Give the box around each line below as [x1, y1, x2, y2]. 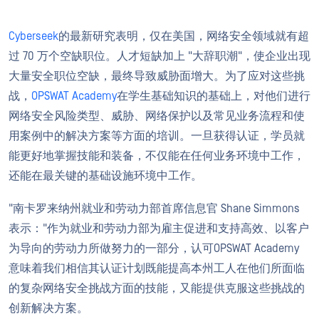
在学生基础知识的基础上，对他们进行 [117, 89, 310, 103]
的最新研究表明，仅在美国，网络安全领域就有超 [58, 29, 309, 43]
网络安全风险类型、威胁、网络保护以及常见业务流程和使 [9, 109, 305, 122]
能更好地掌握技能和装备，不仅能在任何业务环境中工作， [9, 149, 305, 162]
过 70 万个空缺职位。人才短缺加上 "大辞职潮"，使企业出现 [9, 49, 310, 63]
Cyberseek [9, 29, 58, 43]
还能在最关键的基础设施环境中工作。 [9, 169, 202, 182]
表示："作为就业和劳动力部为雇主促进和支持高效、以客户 [9, 221, 309, 235]
